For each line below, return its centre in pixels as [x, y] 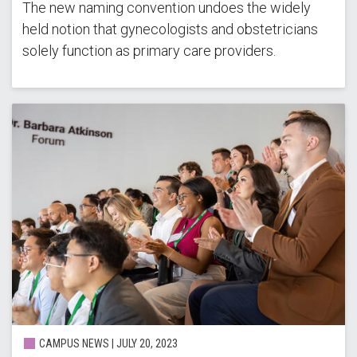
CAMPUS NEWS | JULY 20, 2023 [107, 343]
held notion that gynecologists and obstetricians [170, 29]
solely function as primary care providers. [149, 51]
